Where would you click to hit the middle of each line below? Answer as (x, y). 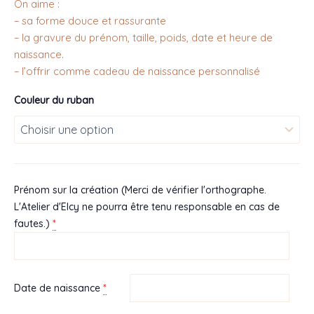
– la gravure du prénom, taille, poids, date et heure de (143, 37)
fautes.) (32, 223)
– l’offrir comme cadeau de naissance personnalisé (137, 71)
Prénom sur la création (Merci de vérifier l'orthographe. (140, 190)
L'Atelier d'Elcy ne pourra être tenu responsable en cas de (147, 206)
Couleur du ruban (54, 101)
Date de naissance (57, 288)
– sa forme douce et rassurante (90, 20)
